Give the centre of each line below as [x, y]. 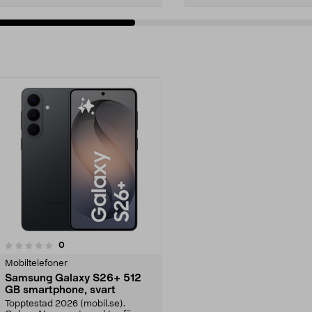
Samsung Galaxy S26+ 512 [73, 278]
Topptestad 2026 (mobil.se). [65, 304]
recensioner [88, 245]
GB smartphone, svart [60, 290]
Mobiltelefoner [36, 263]
